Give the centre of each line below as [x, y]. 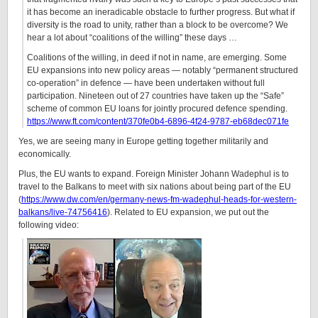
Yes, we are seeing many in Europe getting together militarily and [143, 141]
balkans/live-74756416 [63, 212]
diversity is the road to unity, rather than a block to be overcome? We [158, 25]
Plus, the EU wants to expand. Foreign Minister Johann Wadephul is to [154, 174]
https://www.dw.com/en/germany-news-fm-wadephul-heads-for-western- [159, 199]
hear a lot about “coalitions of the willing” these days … [132, 38]
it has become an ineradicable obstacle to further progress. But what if [161, 12]
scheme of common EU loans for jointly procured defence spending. [157, 109]
